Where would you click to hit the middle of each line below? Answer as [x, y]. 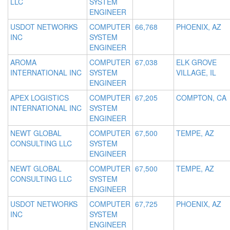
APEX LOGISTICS [40, 98]
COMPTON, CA [201, 98]
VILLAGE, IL [196, 73]
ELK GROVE [196, 62]
